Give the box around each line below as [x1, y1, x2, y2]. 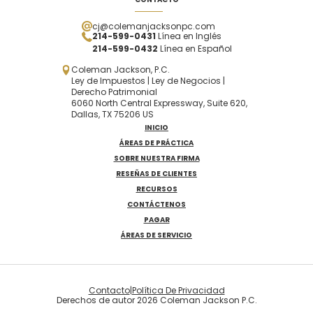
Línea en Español [159, 43, 232, 54]
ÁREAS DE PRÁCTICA [119, 138, 194, 148]
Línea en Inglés [157, 30, 221, 42]
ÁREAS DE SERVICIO [121, 230, 192, 240]
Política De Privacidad [131, 284, 225, 296]
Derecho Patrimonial [71, 86, 157, 98]
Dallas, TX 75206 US [71, 108, 154, 120]
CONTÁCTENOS [127, 199, 186, 210]
